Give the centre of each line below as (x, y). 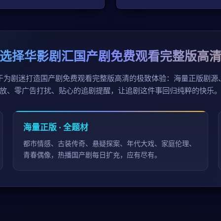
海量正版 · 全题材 (55, 127)
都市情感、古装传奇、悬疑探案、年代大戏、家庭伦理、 (109, 143)
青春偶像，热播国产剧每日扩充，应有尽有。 (92, 154)
